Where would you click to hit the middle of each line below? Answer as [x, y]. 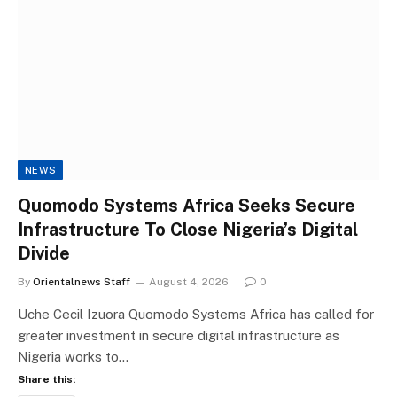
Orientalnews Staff [82, 281]
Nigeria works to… [73, 356]
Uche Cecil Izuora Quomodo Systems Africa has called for [196, 314]
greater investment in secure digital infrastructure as [179, 335]
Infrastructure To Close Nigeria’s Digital [188, 229]
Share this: [47, 379]
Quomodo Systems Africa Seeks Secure [187, 205]
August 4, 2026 [189, 281]
